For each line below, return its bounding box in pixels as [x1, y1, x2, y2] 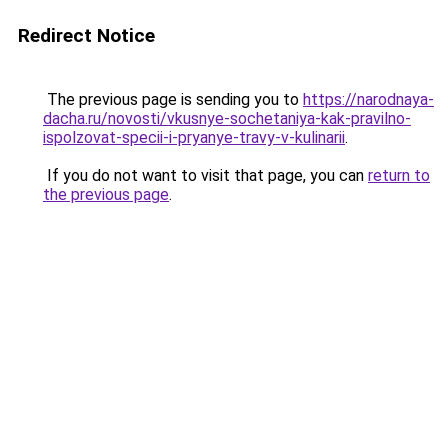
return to [368, 166, 430, 185]
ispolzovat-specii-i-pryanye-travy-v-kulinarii [43, 128, 345, 147]
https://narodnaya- [303, 90, 434, 109]
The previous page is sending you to [43, 90, 303, 109]
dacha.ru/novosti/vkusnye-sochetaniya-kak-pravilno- [43, 109, 411, 128]
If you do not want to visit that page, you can [43, 166, 368, 185]
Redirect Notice [18, 24, 155, 47]
